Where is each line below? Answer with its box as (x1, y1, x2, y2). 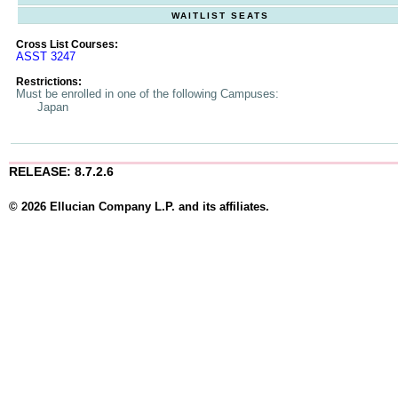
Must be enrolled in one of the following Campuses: (16, 87, 297, 100)
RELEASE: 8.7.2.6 (9, 164, 114, 179)
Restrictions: (16, 76, 82, 87)
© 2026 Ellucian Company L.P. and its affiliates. (9, 200, 269, 214)
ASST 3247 (16, 50, 76, 63)
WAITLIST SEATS (171, 11, 269, 20)
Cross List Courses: (16, 39, 118, 50)
